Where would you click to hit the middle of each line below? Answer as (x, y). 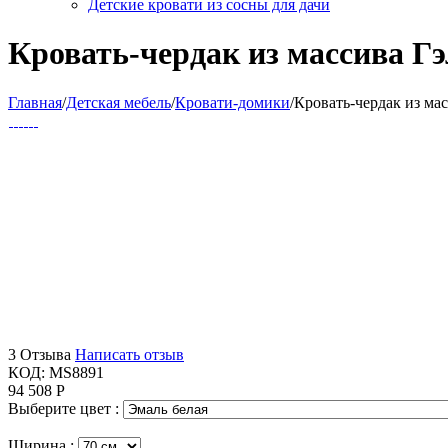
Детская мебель (118, 102)
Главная (35, 102)
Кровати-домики (232, 102)
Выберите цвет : (65, 408)
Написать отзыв (129, 354)
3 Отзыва (39, 354)
